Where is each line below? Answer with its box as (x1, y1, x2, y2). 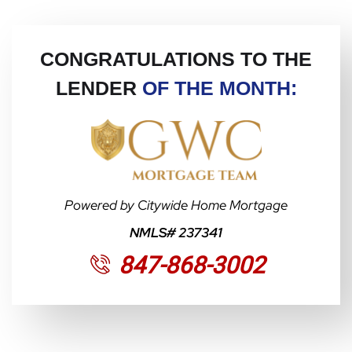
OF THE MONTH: (141, 76, 297, 99)
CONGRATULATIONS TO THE (40, 47, 312, 70)
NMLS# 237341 (130, 224, 222, 242)
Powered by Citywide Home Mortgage (64, 196, 288, 214)
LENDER (55, 76, 142, 99)
